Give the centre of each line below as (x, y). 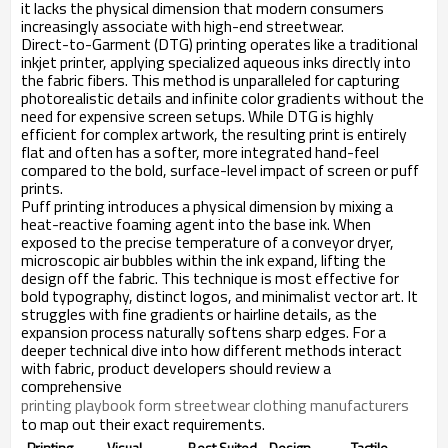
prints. (42, 187)
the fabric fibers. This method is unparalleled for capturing (210, 79)
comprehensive (71, 385)
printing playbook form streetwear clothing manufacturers (215, 404)
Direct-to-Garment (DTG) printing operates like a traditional (219, 43)
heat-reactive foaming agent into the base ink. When (196, 223)
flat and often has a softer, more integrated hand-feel (200, 151)
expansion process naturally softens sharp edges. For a (203, 331)
